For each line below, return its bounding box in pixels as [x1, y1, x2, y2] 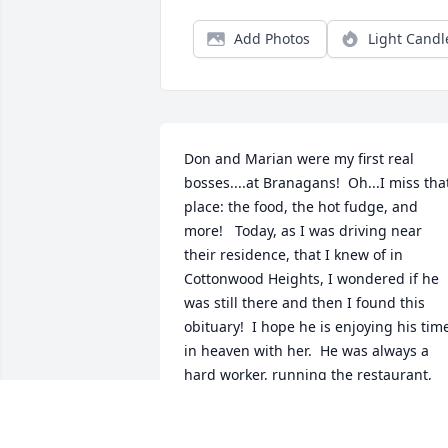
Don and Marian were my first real [184, 149, 414, 169]
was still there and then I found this [184, 293, 425, 313]
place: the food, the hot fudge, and [184, 197, 418, 217]
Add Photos [234, 29, 310, 49]
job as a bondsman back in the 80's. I [184, 413, 437, 433]
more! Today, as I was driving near [184, 221, 422, 241]
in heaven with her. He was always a [184, 341, 429, 361]
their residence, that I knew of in [184, 245, 403, 265]
